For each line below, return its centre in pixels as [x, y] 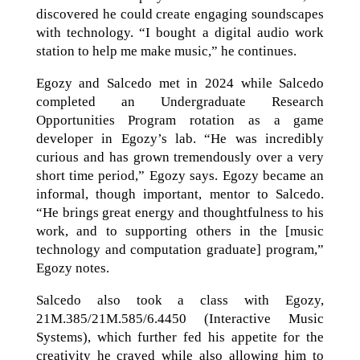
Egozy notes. [72, 268]
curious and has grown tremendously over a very [180, 157]
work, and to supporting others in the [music [180, 231]
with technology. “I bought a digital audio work [180, 33]
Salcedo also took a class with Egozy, [180, 300]
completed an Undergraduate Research [180, 102]
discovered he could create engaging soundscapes [180, 14]
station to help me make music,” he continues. [166, 51]
